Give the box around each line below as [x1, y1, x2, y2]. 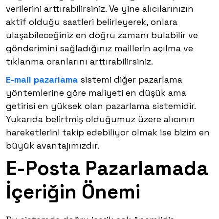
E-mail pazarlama [6, 74, 78, 86]
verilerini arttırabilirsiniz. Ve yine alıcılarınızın [6, 3, 194, 15]
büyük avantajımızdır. [6, 140, 99, 152]
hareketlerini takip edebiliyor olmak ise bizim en [6, 127, 210, 138]
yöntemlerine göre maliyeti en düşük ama [6, 87, 186, 99]
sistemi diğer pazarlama [78, 74, 182, 86]
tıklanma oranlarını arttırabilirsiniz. [6, 56, 153, 67]
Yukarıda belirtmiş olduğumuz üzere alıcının [6, 113, 195, 125]
